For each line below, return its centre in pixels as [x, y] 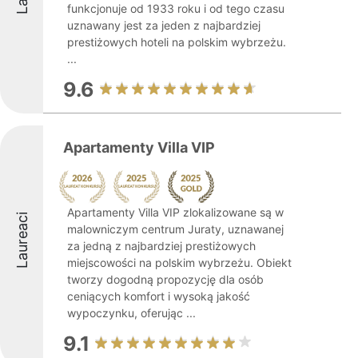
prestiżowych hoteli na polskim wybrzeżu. [177, 42]
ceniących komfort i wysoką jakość [159, 296]
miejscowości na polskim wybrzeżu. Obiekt [179, 263]
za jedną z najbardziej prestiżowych [161, 246]
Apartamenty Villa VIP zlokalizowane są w [175, 212]
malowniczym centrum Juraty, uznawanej [175, 229]
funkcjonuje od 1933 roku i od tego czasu [176, 8]
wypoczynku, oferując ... [131, 313]
